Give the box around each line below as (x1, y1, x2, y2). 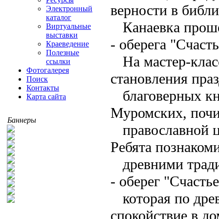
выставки (46, 31, 78, 39)
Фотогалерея (26, 66, 69, 74)
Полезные (46, 48, 79, 57)
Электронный (46, 4, 92, 13)
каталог (46, 13, 71, 22)
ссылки (46, 57, 70, 66)
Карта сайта (26, 92, 66, 101)
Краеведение (46, 40, 89, 48)
